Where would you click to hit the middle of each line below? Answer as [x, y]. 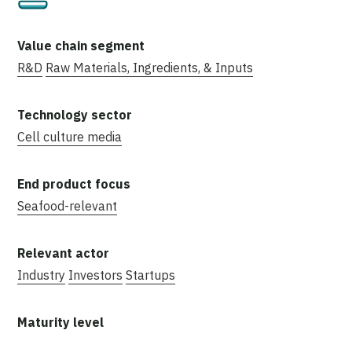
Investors [95, 275]
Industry [41, 275]
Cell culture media [70, 136]
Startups [150, 275]
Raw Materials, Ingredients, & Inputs [149, 67]
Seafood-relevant [67, 205]
